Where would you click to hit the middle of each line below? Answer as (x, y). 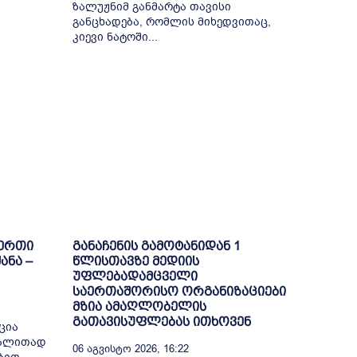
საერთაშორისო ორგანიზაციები (179, 292)
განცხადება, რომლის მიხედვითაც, (171, 22)
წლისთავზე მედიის (135, 261)
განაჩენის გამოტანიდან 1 (156, 246)
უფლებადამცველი (135, 277)
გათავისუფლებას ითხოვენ (161, 322)
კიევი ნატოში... (115, 37)
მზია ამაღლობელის (139, 307)
